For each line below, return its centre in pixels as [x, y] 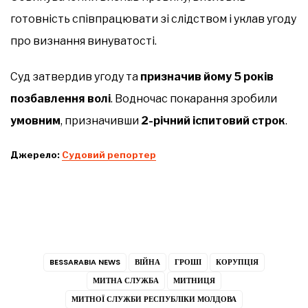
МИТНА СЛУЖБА [126, 281]
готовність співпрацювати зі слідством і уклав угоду [153, 19]
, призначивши [101, 120]
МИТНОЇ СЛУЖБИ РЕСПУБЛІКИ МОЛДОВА [154, 299]
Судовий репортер [109, 154]
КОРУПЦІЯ [237, 262]
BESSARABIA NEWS [85, 262]
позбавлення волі [60, 98]
